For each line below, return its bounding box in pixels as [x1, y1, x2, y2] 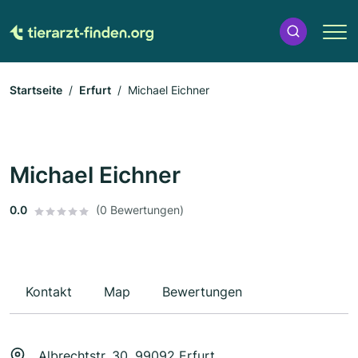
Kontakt [26, 284, 72, 300]
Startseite [10, 83, 62, 97]
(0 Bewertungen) [96, 203, 184, 217]
